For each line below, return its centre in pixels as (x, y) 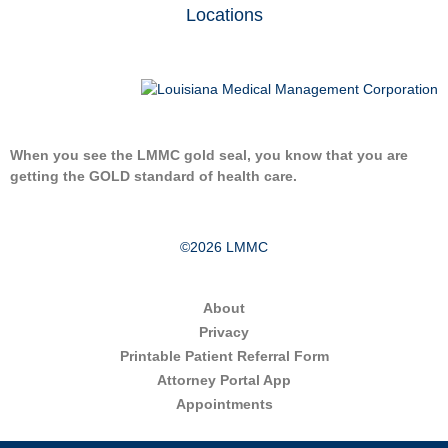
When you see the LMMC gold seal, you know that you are (209, 154)
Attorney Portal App (224, 379)
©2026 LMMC (224, 246)
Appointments (224, 403)
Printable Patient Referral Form (224, 355)
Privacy (224, 331)
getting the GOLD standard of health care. (153, 175)
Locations (224, 15)
